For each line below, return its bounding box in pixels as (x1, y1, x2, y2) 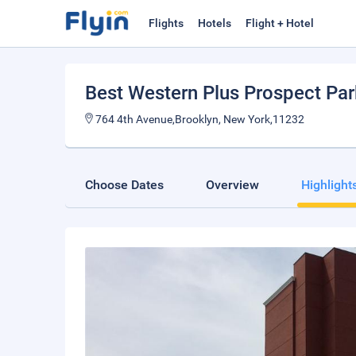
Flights (149, 17, 184, 29)
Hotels (198, 17, 231, 29)
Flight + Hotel (246, 17, 314, 29)
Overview (206, 177, 259, 192)
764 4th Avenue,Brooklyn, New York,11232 (93, 113, 304, 126)
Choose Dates (85, 177, 164, 192)
